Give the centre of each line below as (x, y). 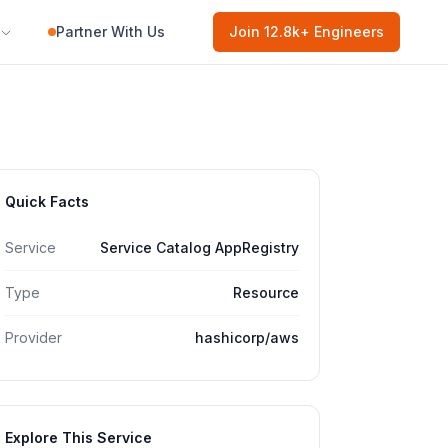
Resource (266, 292)
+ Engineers (342, 31)
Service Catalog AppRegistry (199, 247)
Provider (33, 337)
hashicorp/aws (247, 337)
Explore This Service (78, 437)
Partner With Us (110, 31)
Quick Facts (47, 201)
